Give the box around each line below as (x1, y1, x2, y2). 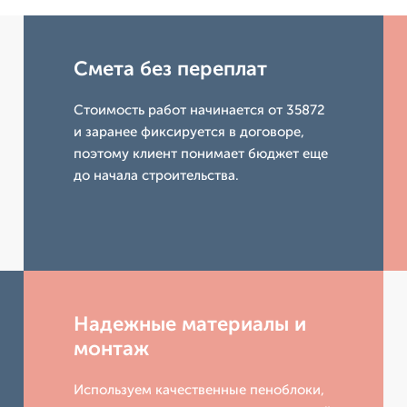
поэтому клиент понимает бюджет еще (74, 145, 329, 162)
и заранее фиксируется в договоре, (74, 124, 305, 140)
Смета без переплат (74, 56, 268, 81)
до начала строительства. (74, 167, 240, 184)
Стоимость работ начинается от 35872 (74, 102, 326, 118)
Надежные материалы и (74, 312, 307, 336)
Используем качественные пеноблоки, (74, 382, 325, 398)
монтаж (74, 336, 150, 361)
